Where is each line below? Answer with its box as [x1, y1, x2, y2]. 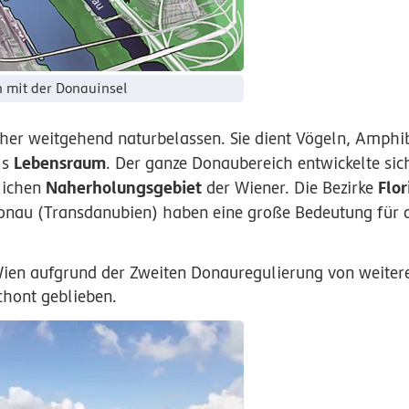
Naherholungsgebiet [46, 177, 203, 198]
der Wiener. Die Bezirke [202, 178, 379, 198]
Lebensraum [14, 152, 107, 173]
